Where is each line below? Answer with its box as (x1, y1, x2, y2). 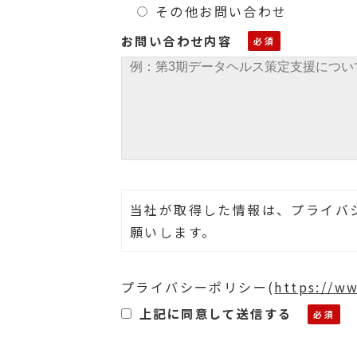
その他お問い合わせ (155, 2, 288, 21)
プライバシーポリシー (121, 277, 268, 296)
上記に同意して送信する (139, 304, 292, 322)
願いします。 (130, 222, 217, 241)
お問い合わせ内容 (121, 32, 233, 49)
